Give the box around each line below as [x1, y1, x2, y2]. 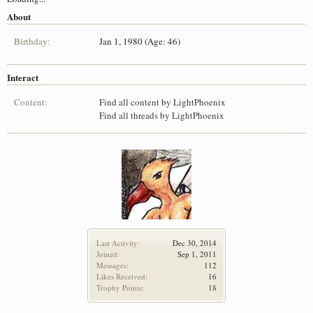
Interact [7, 71, 38, 84]
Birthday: [14, 35, 50, 48]
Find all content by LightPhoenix [99, 96, 226, 108]
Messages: [96, 260, 129, 270]
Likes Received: [96, 271, 147, 282]
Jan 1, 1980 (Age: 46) [99, 35, 181, 48]
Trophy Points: [96, 282, 144, 293]
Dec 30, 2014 [173, 238, 217, 248]
